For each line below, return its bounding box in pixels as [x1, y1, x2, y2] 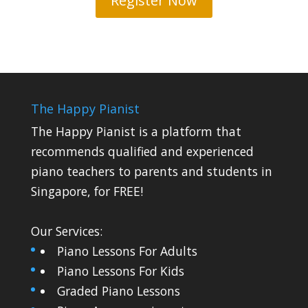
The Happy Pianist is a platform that [30, 123, 241, 140]
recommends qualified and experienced [30, 143, 254, 160]
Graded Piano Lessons [57, 283, 181, 300]
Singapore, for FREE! [30, 183, 143, 200]
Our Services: [30, 223, 102, 240]
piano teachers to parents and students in [30, 163, 272, 180]
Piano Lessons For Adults [57, 243, 198, 260]
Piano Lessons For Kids [57, 263, 185, 280]
